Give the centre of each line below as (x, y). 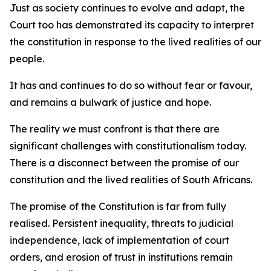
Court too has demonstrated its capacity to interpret (132, 25)
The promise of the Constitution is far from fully (118, 206)
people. (27, 59)
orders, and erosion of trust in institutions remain (121, 257)
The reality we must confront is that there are (115, 129)
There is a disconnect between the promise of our (124, 163)
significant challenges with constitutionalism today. (128, 146)
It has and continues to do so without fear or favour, (131, 85)
